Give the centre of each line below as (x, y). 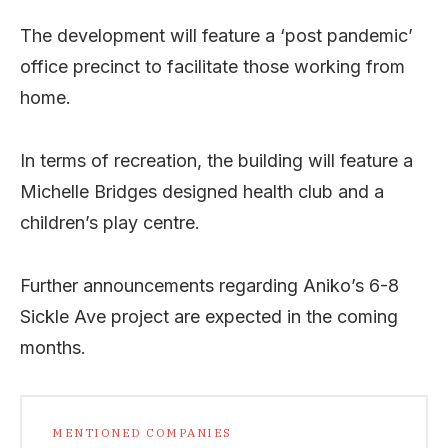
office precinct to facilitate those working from (212, 66)
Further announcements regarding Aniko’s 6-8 (209, 285)
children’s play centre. (110, 222)
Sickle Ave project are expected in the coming (209, 316)
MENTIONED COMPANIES (142, 432)
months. (53, 347)
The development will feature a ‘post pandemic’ (216, 35)
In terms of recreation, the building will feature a (216, 160)
